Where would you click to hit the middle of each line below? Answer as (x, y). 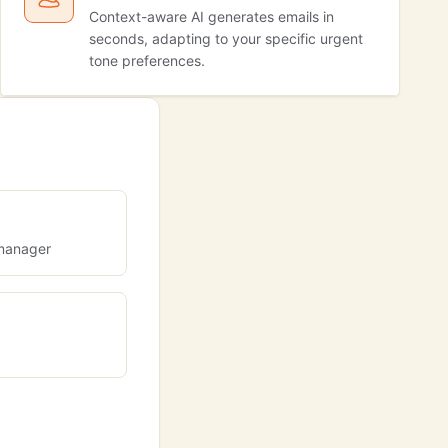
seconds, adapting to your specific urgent (226, 38)
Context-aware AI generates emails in (211, 16)
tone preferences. (147, 60)
